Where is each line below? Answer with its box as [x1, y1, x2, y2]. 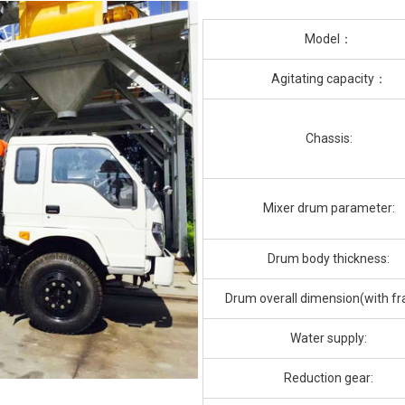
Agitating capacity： [270, 71, 387, 87]
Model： [305, 32, 353, 47]
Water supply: [290, 331, 367, 346]
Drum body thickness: [268, 251, 390, 267]
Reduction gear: [284, 371, 373, 386]
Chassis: [305, 131, 353, 146]
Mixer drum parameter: [262, 201, 395, 216]
